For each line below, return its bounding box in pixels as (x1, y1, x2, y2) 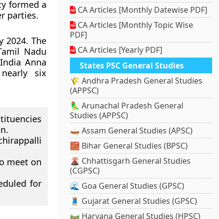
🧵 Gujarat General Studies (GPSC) (70, 196, 197, 207)
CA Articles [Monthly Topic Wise (76, 20, 194, 31)
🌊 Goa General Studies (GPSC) (70, 180, 185, 192)
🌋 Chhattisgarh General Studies (70, 155, 191, 167)
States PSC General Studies (80, 60, 184, 71)
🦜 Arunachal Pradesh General (70, 100, 184, 111)
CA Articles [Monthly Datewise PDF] (76, 4, 208, 16)
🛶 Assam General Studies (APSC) (70, 125, 193, 136)
